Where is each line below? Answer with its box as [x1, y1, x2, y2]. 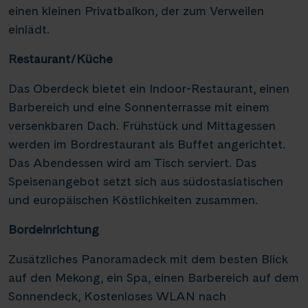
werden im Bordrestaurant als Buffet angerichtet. [8, 137, 285, 151]
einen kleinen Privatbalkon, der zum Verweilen [8, 3, 264, 18]
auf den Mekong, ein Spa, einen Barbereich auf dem [8, 270, 299, 285]
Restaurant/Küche [8, 52, 113, 66]
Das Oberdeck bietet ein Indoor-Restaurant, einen [8, 81, 289, 96]
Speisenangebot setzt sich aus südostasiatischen [8, 174, 283, 188]
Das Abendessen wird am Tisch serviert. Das [8, 155, 256, 170]
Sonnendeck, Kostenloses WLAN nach [8, 289, 226, 303]
